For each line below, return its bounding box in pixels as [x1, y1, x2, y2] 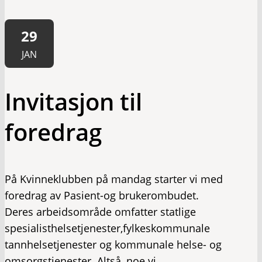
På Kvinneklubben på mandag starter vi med [5, 172, 223, 186]
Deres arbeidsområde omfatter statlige [5, 205, 196, 219]
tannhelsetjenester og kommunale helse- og [5, 237, 222, 251]
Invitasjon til [5, 85, 142, 118]
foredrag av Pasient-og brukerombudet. [5, 188, 199, 202]
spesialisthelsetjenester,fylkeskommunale [5, 221, 210, 235]
